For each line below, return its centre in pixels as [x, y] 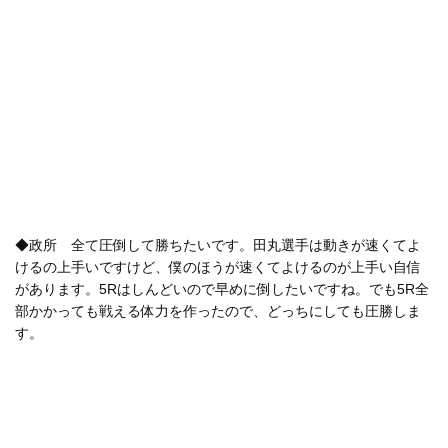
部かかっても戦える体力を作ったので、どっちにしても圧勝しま [218, 310]
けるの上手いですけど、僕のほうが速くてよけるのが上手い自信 [218, 266]
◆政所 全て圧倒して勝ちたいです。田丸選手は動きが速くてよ [218, 244]
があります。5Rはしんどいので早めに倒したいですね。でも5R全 [222, 288]
